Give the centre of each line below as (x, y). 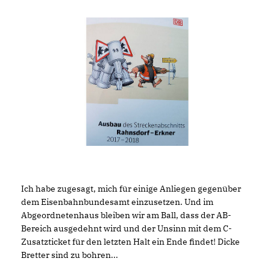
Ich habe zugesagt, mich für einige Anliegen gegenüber (131, 188)
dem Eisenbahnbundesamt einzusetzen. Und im (117, 202)
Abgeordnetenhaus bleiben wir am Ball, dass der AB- (126, 215)
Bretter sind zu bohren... (70, 255)
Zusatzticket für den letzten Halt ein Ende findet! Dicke (130, 241)
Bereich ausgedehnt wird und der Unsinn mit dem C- (127, 228)
